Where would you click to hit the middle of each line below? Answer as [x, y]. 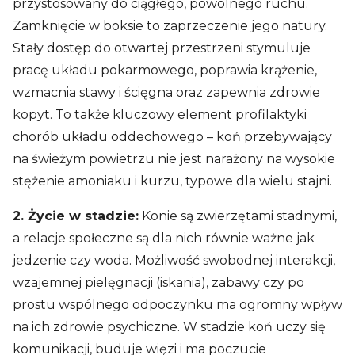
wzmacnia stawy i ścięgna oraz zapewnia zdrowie [166, 92]
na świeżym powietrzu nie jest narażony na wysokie [174, 158]
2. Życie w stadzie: [76, 216]
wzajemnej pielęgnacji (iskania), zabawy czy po [158, 282]
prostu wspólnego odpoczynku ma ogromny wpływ [177, 304]
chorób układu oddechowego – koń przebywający [172, 136]
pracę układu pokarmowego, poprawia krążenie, [165, 70]
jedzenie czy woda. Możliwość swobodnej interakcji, [174, 260]
